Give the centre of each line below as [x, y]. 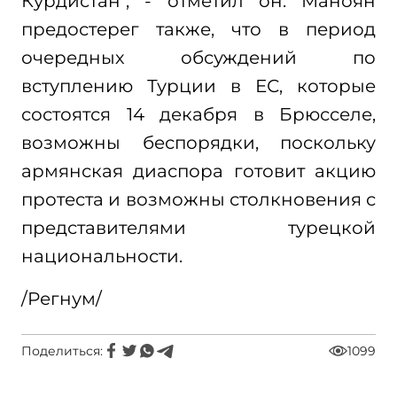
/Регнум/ [62, 299]
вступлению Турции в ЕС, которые [198, 86]
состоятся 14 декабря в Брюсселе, [198, 114]
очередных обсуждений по [198, 58]
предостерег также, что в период [198, 29]
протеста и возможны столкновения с [198, 199]
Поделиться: [62, 351]
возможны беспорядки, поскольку [198, 143]
